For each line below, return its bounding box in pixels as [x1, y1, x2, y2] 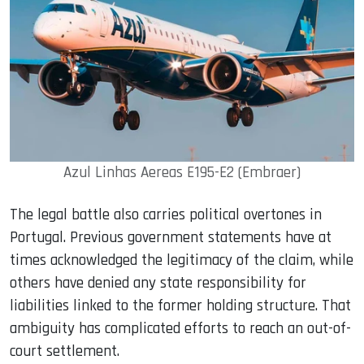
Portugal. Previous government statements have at [10, 227, 331, 248]
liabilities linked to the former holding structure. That [10, 295, 351, 316]
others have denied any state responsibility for [10, 272, 306, 293]
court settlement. [10, 340, 119, 362]
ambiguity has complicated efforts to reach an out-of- [10, 318, 351, 339]
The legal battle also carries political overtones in [10, 204, 322, 225]
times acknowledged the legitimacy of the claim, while [10, 249, 353, 271]
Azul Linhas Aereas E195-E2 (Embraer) [63, 162, 301, 183]
